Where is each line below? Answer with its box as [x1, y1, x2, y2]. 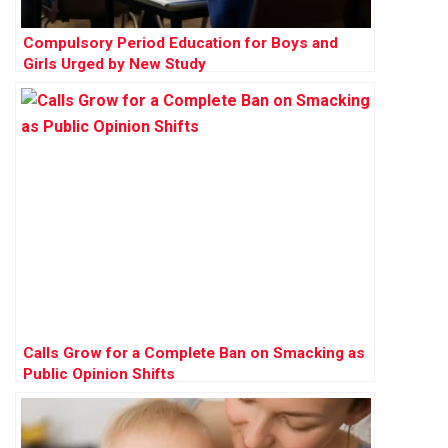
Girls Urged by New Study [23, 54, 206, 73]
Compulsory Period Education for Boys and [23, 33, 338, 52]
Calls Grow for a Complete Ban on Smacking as [23, 343, 365, 362]
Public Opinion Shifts [23, 364, 175, 383]
